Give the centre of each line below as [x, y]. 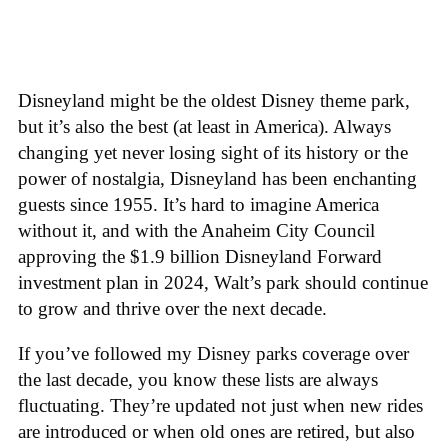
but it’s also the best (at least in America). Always [204, 127]
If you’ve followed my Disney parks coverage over [213, 353]
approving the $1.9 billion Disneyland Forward [200, 257]
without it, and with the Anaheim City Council [196, 231]
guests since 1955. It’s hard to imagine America [198, 205]
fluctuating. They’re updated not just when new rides [220, 405]
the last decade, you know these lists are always [198, 379]
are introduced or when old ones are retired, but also [216, 431]
